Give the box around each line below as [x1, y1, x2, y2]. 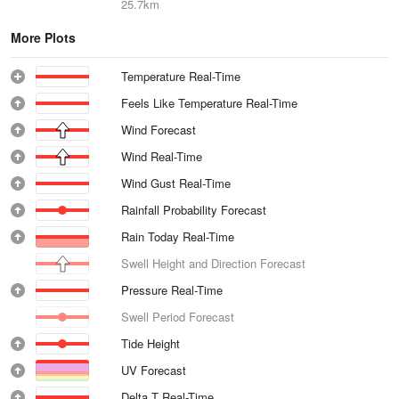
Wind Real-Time [121, 148, 203, 165]
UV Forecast [121, 362, 186, 379]
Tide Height [121, 335, 180, 352]
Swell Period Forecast [121, 308, 234, 325]
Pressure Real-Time [121, 281, 224, 298]
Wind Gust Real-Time [121, 175, 232, 191]
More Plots [11, 28, 76, 46]
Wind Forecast [121, 121, 196, 138]
